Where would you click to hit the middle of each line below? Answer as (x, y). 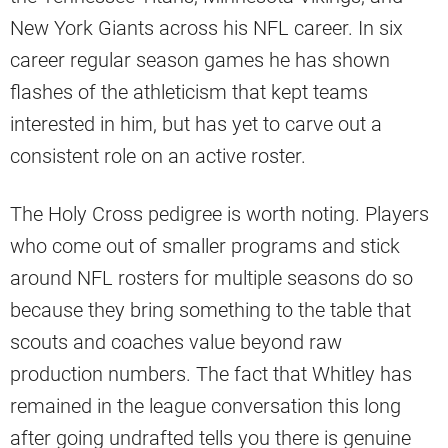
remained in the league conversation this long (205, 406)
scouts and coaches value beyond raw (176, 342)
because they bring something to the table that (210, 310)
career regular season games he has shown (200, 60)
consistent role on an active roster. (158, 156)
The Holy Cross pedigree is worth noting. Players (219, 214)
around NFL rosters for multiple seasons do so (211, 278)
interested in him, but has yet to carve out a (196, 124)
